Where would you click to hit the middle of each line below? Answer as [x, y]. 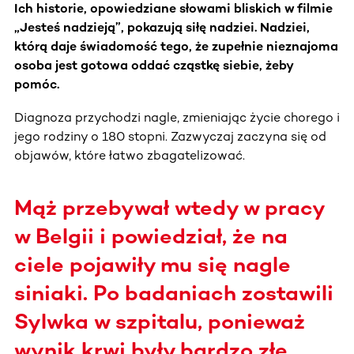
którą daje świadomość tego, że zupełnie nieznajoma [176, 46]
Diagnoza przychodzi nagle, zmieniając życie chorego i [177, 117]
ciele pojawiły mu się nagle [153, 264]
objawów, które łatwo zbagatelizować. [130, 155]
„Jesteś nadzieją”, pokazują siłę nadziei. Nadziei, [162, 27]
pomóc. [37, 84]
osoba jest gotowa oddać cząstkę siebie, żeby [154, 65]
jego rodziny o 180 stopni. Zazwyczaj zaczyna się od [170, 136]
